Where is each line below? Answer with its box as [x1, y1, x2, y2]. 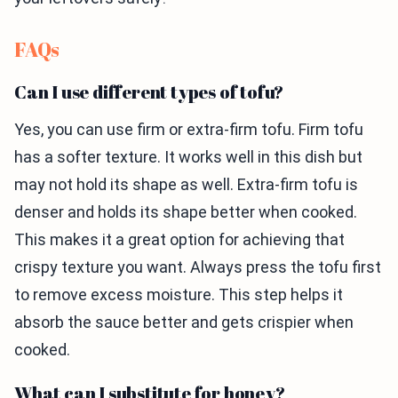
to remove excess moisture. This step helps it [14, 285, 343, 305]
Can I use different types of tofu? [14, 80, 284, 105]
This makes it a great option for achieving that [14, 230, 345, 250]
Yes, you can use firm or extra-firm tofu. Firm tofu [14, 120, 363, 139]
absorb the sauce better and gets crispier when [14, 313, 354, 332]
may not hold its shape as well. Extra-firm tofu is [14, 175, 358, 195]
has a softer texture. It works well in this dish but [14, 147, 362, 167]
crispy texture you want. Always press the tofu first [14, 258, 381, 277]
